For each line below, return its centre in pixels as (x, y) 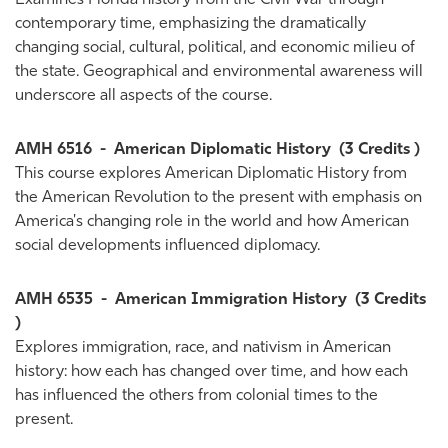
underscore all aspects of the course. (143, 96)
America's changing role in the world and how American (212, 222)
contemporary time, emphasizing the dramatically (190, 24)
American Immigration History (231, 300)
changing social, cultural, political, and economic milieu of (215, 48)
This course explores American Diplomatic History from (211, 174)
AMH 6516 (53, 150)
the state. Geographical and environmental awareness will (219, 72)
